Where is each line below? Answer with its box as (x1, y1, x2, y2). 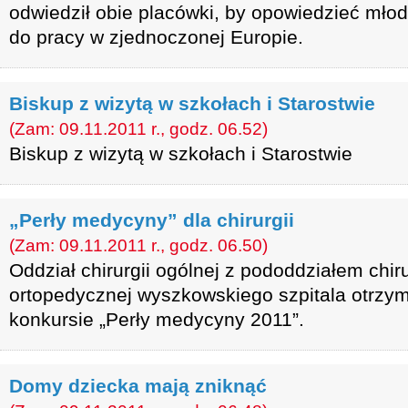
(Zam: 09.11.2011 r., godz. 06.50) (9, 236, 268, 255)
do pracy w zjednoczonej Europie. (9, 26, 303, 47)
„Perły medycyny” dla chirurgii (9, 209, 294, 230)
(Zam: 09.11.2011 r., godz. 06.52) (9, 119, 268, 138)
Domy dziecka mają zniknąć (9, 375, 267, 396)
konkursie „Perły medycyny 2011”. (9, 309, 304, 330)
